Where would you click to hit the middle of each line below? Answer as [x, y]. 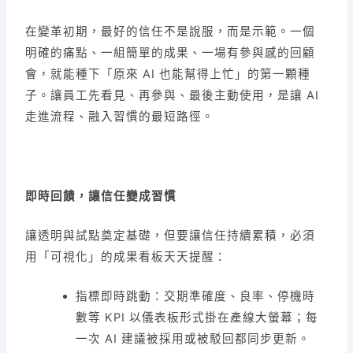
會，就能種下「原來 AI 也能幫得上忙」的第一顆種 [168, 74]
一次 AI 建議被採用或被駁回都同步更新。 [193, 339]
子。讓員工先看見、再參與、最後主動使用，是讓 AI [173, 96]
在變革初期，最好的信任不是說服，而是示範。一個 [171, 32]
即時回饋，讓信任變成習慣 [101, 196]
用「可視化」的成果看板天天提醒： [126, 257]
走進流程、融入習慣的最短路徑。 [120, 117]
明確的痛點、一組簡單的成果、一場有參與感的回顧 [171, 53]
